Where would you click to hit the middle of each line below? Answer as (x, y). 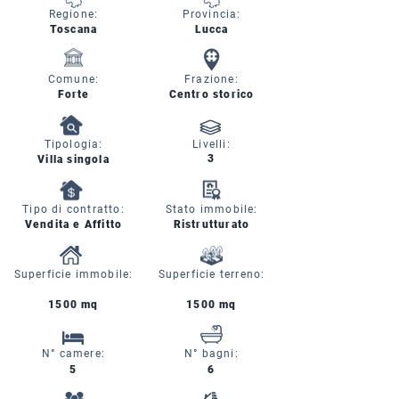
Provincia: (212, 14)
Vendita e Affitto (73, 224)
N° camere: (73, 354)
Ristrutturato (212, 224)
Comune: (73, 79)
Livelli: (212, 144)
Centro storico (212, 94)
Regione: (73, 14)
